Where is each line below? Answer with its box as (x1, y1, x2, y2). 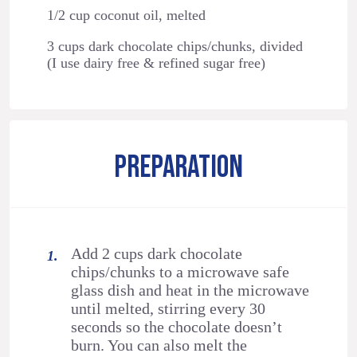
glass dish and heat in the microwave (71, 280, 310, 299)
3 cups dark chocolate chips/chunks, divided (46, 38, 303, 55)
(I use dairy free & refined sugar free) (46, 55, 265, 72)
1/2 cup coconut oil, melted (46, 7, 206, 24)
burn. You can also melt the (71, 335, 248, 354)
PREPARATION (113, 149, 244, 187)
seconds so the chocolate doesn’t (71, 317, 283, 335)
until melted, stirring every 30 (71, 299, 266, 317)
